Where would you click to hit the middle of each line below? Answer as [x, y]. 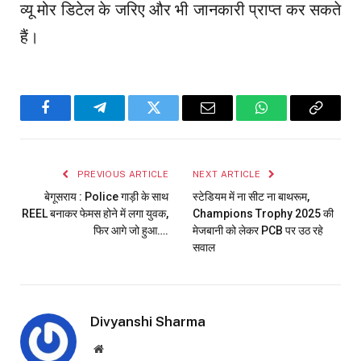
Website [120, 349]
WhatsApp [291, 120]
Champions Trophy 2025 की [263, 214]
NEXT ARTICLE [228, 174]
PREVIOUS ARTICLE [121, 174]
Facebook [73, 120]
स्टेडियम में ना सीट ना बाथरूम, [251, 197]
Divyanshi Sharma [148, 322]
